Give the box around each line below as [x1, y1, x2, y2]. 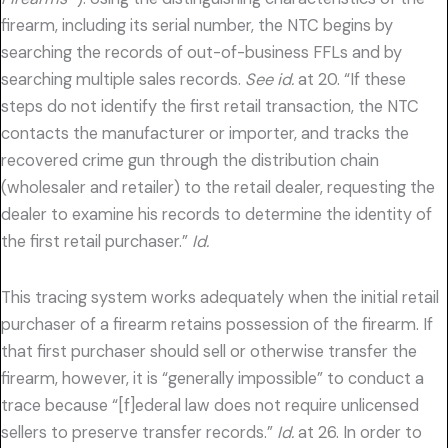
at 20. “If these [294, 68, 406, 90]
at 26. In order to [294, 421, 422, 443]
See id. [245, 68, 294, 90]
